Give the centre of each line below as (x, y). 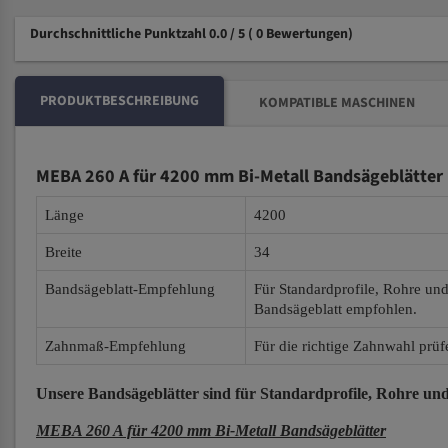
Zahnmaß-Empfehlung (115, 346)
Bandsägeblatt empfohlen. (335, 309)
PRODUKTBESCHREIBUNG (119, 101)
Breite (63, 252)
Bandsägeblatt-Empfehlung (130, 289)
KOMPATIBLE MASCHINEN (337, 103)
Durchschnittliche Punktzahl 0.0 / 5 (139, 34)
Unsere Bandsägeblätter (117, 393)
